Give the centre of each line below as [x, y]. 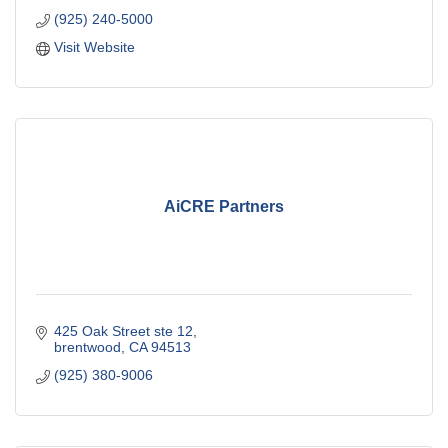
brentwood [87, 347]
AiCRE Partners [224, 206]
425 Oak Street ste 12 [123, 331]
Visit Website [94, 47]
